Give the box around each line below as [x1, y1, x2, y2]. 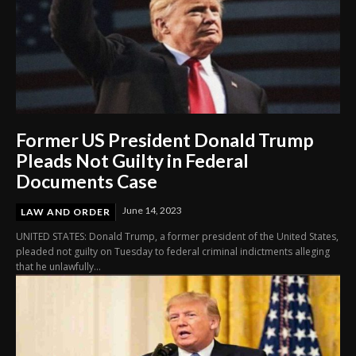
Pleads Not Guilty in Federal [16, 149, 249, 172]
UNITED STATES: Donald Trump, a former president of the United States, [16, 229, 339, 243]
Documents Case [16, 169, 157, 192]
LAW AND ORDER [21, 205, 110, 218]
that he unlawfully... [16, 259, 101, 273]
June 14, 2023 [122, 203, 182, 216]
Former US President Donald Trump [16, 128, 314, 151]
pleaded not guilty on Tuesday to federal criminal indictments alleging [16, 244, 330, 258]
